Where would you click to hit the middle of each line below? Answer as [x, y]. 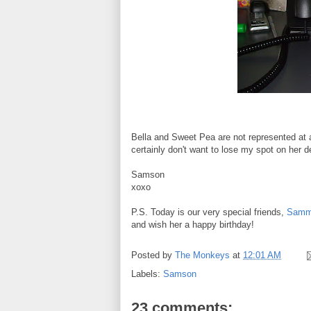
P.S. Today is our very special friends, [209, 212]
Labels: [147, 274]
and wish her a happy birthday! [193, 224]
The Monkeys [202, 255]
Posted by [153, 255]
